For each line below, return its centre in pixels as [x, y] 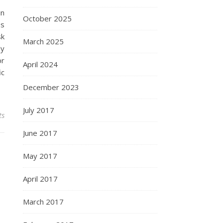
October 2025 [47, 18]
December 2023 [51, 87]
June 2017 [40, 133]
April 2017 [40, 179]
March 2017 [43, 202]
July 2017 [39, 110]
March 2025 [43, 41]
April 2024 [40, 64]
